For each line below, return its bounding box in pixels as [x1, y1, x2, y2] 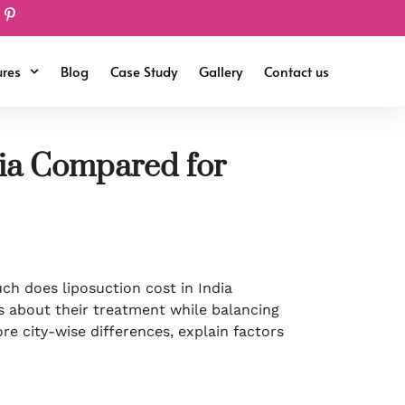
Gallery [199, 61, 242, 80]
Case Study [110, 61, 177, 80]
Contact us [264, 61, 329, 80]
